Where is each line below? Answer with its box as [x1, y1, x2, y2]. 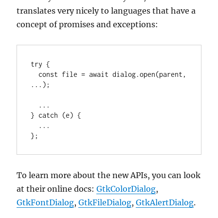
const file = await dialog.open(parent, [31, 70, 39, 78]
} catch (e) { [31, 111, 82, 119]
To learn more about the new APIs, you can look [17, 170, 201, 180]
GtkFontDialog [17, 198, 74, 207]
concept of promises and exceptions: [17, 19, 159, 29]
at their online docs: [17, 184, 97, 194]
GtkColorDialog [96, 184, 156, 194]
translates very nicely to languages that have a [17, 6, 196, 16]
